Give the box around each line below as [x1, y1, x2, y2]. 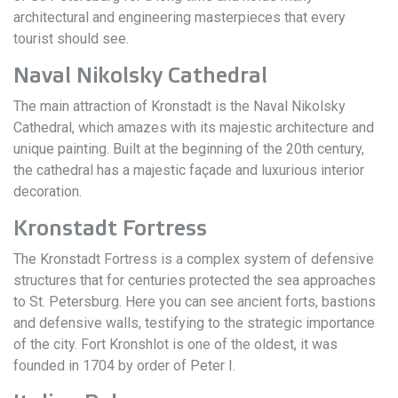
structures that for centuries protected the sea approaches [13, 272, 376, 289]
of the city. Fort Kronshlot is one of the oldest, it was [13, 336, 338, 353]
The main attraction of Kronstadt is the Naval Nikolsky [13, 98, 346, 115]
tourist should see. [13, 30, 129, 47]
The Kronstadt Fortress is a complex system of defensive [13, 251, 374, 267]
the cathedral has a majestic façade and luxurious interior [13, 162, 364, 179]
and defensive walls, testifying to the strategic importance [13, 314, 375, 331]
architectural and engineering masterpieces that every [13, 9, 346, 26]
